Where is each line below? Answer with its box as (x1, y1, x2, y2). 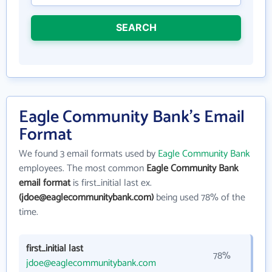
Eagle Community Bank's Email (19, 103, 245, 132)
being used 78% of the (154, 189, 245, 206)
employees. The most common (19, 160, 146, 177)
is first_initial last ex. (70, 175, 152, 192)
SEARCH (115, 21, 157, 34)
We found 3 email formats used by (19, 146, 158, 163)
